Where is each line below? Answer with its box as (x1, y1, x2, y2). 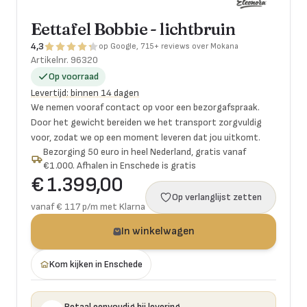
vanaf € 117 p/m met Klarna (31, 201, 145, 212)
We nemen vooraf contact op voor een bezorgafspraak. (31, 101, 260, 113)
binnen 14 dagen (71, 87, 139, 99)
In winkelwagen (121, 225, 195, 238)
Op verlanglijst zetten (172, 191, 262, 203)
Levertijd (31, 87, 66, 99)
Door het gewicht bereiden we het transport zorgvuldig (31, 116, 262, 128)
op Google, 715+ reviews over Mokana (99, 41, 238, 51)
